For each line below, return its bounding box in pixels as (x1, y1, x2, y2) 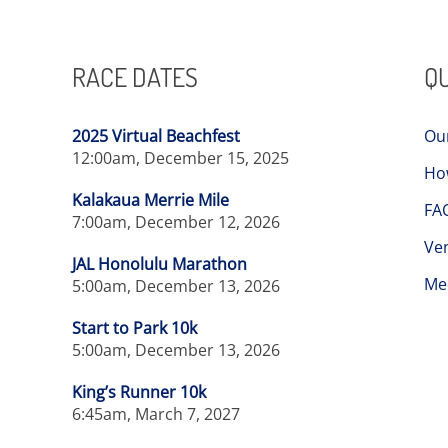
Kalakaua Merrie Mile (72, 189, 229, 211)
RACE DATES (72, 60, 198, 93)
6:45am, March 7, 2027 (72, 403, 240, 425)
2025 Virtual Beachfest (72, 125, 240, 147)
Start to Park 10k (72, 317, 197, 339)
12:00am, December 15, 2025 (72, 147, 289, 169)
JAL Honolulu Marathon (72, 253, 247, 275)
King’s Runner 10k (72, 381, 206, 403)
